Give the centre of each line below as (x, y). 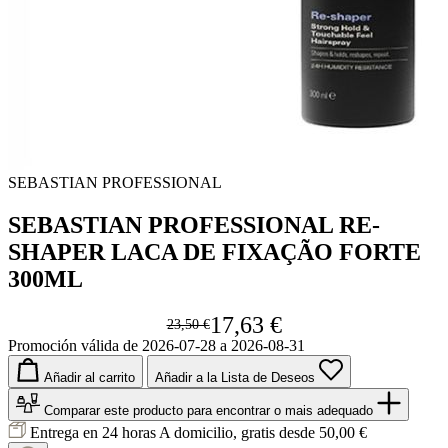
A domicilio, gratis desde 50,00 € (263, 432)
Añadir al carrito (89, 377)
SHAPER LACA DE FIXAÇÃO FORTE (214, 251)
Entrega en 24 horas (94, 432)
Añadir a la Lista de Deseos (235, 377)
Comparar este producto (113, 410)
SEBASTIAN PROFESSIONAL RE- (194, 224)
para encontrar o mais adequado (282, 410)
